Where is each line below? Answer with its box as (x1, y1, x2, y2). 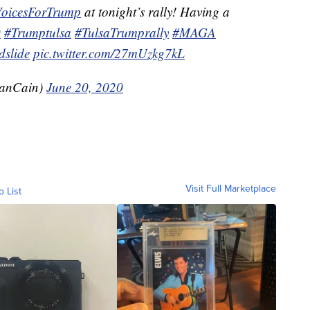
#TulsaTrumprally (75, 24, 169, 42)
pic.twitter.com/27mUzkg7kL (33, 44, 185, 62)
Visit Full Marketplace (185, 181, 276, 197)
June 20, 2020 (46, 78, 123, 96)
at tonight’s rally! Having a (81, 3, 230, 21)
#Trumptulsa (4, 24, 71, 42)
